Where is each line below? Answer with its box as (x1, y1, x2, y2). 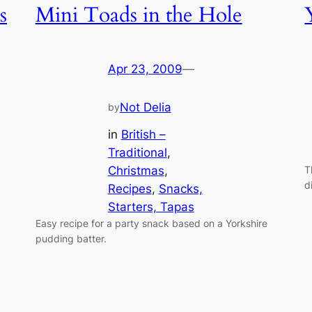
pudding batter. (35, 232, 107, 244)
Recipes (107, 181, 152, 196)
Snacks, (158, 181, 203, 196)
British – (120, 127, 166, 141)
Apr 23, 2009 (107, 62, 182, 77)
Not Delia (119, 100, 171, 115)
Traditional (107, 145, 167, 159)
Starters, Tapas (107, 199, 194, 214)
